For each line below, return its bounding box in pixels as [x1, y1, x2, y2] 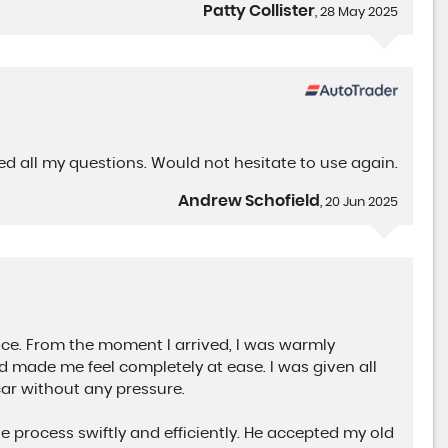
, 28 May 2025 [315, 6, 399, 20]
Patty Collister [203, 3, 316, 20]
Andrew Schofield [178, 192, 321, 209]
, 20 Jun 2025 [320, 195, 399, 209]
